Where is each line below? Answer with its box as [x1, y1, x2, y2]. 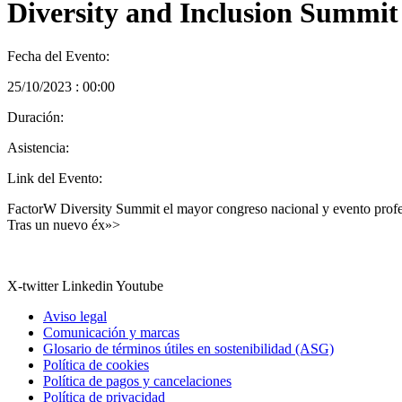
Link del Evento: [7, 170, 102, 187]
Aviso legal [43, 309, 107, 325]
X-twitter [7, 278, 58, 294]
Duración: [7, 109, 64, 126]
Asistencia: [7, 140, 69, 156]
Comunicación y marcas [43, 325, 179, 341]
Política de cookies [43, 357, 149, 373]
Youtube [116, 278, 163, 294]
